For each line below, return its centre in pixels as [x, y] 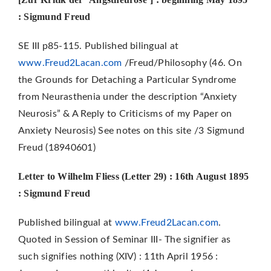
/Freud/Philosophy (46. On [182, 63]
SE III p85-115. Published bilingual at [98, 46]
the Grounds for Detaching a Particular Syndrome [127, 80]
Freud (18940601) [57, 148]
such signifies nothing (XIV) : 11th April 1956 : [118, 257]
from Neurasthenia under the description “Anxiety [127, 97]
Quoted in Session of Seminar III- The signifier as [124, 240]
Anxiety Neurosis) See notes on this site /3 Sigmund [131, 131]
